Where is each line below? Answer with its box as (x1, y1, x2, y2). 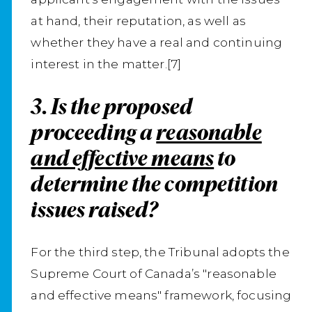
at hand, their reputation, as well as (31, 13, 246, 28)
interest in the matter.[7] (31, 56, 182, 71)
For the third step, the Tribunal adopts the (31, 244, 290, 259)
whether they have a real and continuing (31, 34, 283, 49)
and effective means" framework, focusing (31, 287, 292, 302)
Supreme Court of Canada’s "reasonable (31, 265, 276, 281)
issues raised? (31, 195, 158, 223)
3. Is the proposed (31, 92, 193, 120)
